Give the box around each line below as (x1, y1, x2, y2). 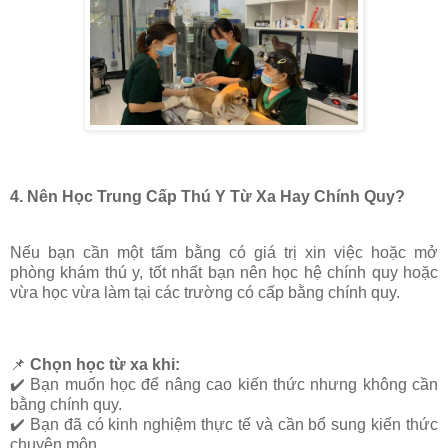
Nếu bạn (10, 244, 83, 262)
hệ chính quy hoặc (303, 264, 438, 282)
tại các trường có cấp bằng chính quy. (130, 284, 400, 302)
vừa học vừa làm (10, 284, 130, 302)
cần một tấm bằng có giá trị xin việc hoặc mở (83, 244, 438, 262)
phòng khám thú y (10, 264, 140, 282)
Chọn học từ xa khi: (30, 355, 180, 373)
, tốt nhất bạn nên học (139, 264, 304, 282)
